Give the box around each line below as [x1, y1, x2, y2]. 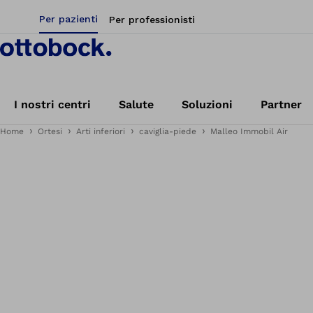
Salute [119, 98, 154, 111]
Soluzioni [182, 98, 233, 111]
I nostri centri [14, 98, 91, 111]
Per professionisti [109, 14, 195, 25]
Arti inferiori [76, 126, 125, 136]
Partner [261, 98, 302, 111]
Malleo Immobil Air [210, 126, 288, 136]
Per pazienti [39, 13, 98, 24]
